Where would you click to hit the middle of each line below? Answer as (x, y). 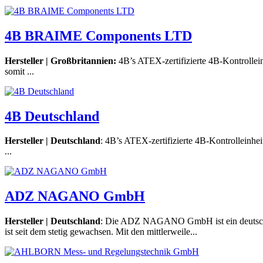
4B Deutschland (52, 116)
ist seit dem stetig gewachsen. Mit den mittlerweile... (101, 232)
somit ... (19, 71)
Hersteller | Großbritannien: (60, 60)
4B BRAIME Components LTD (98, 36)
